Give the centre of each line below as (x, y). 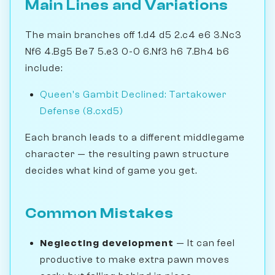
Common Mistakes (99, 213)
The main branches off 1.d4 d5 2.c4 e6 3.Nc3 (134, 35)
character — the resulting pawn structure (127, 154)
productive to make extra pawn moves (135, 259)
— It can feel (204, 243)
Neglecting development (107, 243)
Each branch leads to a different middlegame (135, 137)
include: (44, 68)
